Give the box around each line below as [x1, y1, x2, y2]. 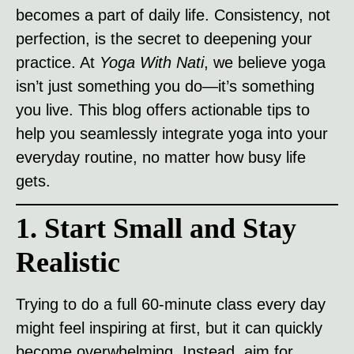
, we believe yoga [204, 54, 326, 71]
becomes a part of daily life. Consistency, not [16, 6, 330, 24]
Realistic [16, 247, 120, 279]
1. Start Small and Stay [16, 213, 296, 245]
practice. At [16, 54, 100, 71]
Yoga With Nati [100, 54, 204, 71]
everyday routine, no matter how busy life [16, 149, 306, 166]
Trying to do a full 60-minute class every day [16, 296, 326, 314]
